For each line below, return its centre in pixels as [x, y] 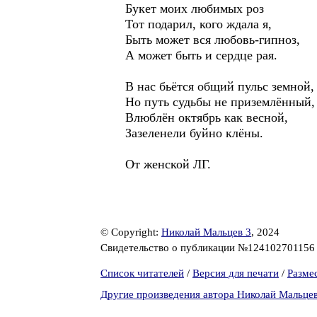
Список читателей [142, 273]
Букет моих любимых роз [195, 8]
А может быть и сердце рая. [201, 55]
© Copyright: [131, 232]
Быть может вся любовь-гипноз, [213, 40]
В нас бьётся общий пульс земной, [220, 86]
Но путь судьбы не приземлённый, [220, 102]
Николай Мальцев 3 [206, 232]
